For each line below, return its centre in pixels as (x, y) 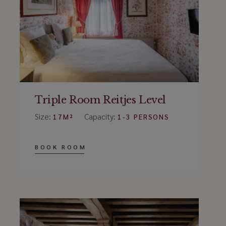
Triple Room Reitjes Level (100, 100)
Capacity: (101, 116)
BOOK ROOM (61, 147)
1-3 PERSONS (144, 116)
